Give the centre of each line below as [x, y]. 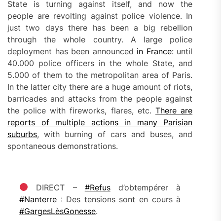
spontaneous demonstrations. [63, 146]
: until [182, 51]
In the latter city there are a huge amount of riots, [100, 87]
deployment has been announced [72, 51]
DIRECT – [56, 187]
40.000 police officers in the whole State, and [100, 63]
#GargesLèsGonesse [57, 211]
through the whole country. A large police [100, 39]
